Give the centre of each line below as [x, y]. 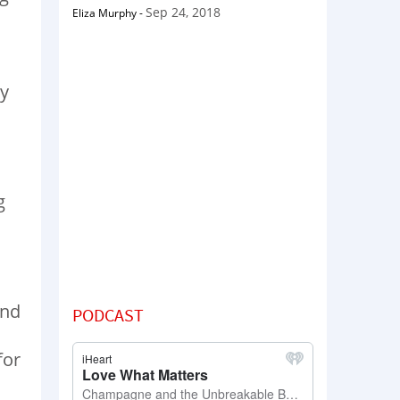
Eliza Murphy [104, 12]
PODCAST [108, 314]
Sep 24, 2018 [183, 12]
